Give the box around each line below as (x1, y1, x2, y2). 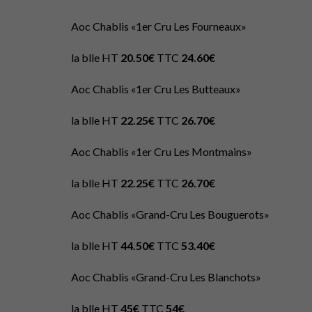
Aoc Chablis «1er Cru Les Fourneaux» (71, 19, 247, 33)
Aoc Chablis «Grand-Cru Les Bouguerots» (71, 208, 270, 221)
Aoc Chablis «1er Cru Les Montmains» (71, 145, 252, 158)
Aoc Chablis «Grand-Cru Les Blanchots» (71, 270, 261, 283)
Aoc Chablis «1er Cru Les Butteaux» (71, 82, 241, 95)
